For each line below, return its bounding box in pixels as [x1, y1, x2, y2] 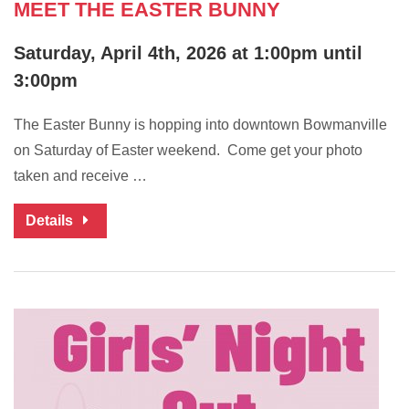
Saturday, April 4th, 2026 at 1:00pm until [14, 43, 362, 64]
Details [26, 213, 77, 229]
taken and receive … [14, 168, 147, 184]
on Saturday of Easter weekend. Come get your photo [14, 142, 362, 159]
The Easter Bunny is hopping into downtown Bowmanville [14, 117, 387, 133]
